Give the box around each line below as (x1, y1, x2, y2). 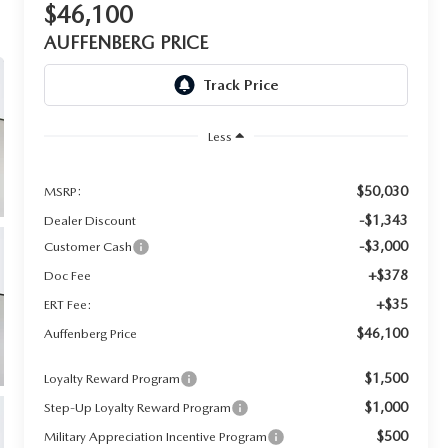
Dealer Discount (44, 212, 137, 228)
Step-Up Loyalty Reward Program (44, 399, 232, 415)
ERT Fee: (44, 296, 93, 312)
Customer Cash (44, 238, 133, 254)
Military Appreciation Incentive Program (44, 428, 268, 444)
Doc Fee (44, 267, 92, 283)
